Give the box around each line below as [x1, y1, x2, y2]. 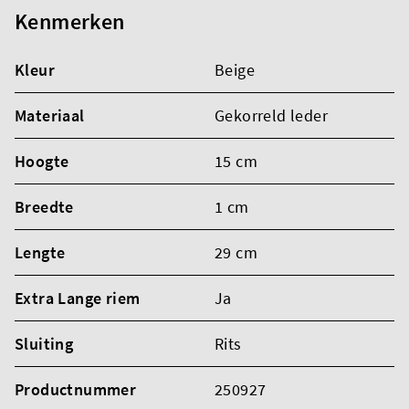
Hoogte [15, 150, 69, 172]
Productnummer [15, 378, 137, 400]
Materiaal [15, 104, 85, 126]
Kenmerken [15, 6, 125, 36]
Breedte [15, 195, 74, 217]
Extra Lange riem [15, 287, 141, 309]
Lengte [15, 241, 66, 263]
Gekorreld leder [215, 104, 328, 126]
